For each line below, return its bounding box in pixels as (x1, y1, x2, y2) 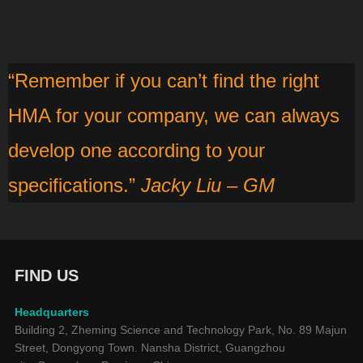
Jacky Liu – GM (141, 173, 275, 196)
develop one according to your (8, 139, 265, 161)
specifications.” (8, 173, 141, 196)
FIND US (14, 266, 79, 284)
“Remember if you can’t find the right (8, 69, 319, 92)
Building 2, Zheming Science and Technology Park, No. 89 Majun (14, 322, 347, 336)
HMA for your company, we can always (8, 104, 340, 126)
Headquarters (14, 305, 89, 318)
